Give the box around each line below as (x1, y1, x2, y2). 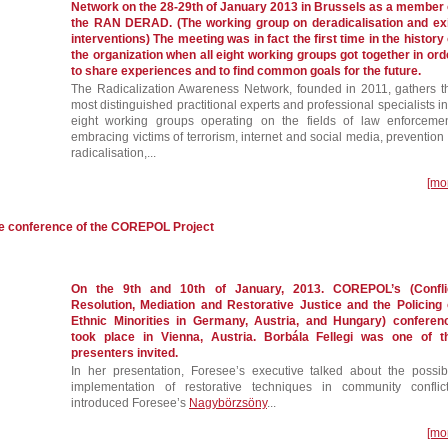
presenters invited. (71, 346, 178, 360)
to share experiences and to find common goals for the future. (71, 64, 421, 78)
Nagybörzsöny (189, 396, 267, 410)
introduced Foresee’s (71, 396, 189, 410)
